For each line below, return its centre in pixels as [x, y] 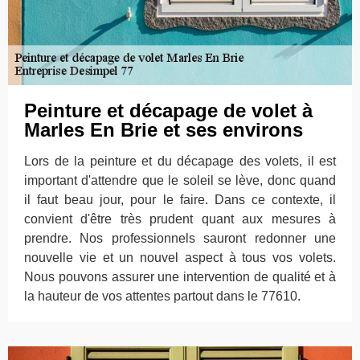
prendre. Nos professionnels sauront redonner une [180, 238]
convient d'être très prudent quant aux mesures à [180, 219]
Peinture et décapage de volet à [168, 110]
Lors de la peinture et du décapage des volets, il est [180, 161]
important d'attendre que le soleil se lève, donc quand [180, 180]
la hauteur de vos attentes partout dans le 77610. [162, 296]
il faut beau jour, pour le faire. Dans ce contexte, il [180, 200]
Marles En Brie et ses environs [164, 130]
